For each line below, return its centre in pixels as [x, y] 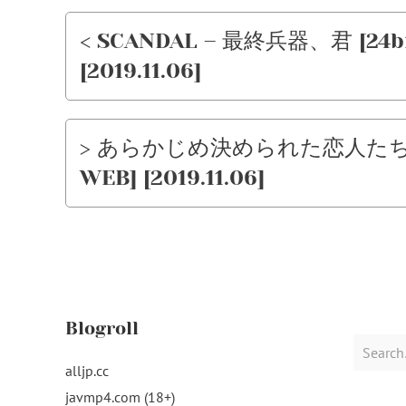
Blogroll [102, 329]
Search [373, 344]
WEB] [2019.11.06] [172, 178]
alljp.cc [87, 371]
